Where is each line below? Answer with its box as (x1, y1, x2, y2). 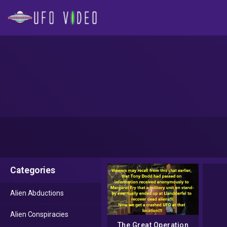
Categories (10, 165, 56, 175)
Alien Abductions (10, 189, 64, 197)
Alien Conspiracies (10, 210, 68, 218)
